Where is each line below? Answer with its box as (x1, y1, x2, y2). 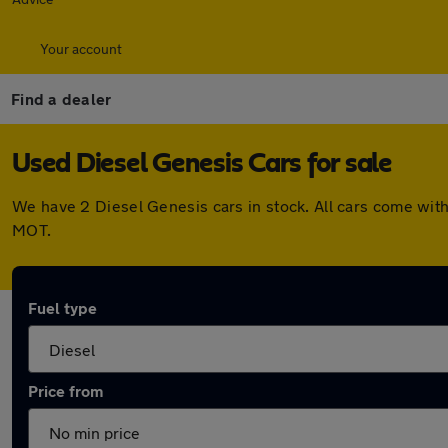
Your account (40, 40, 122, 57)
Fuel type (28, 298, 97, 317)
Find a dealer (11, 89, 112, 108)
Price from (28, 381, 103, 400)
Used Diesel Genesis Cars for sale (12, 150, 392, 178)
